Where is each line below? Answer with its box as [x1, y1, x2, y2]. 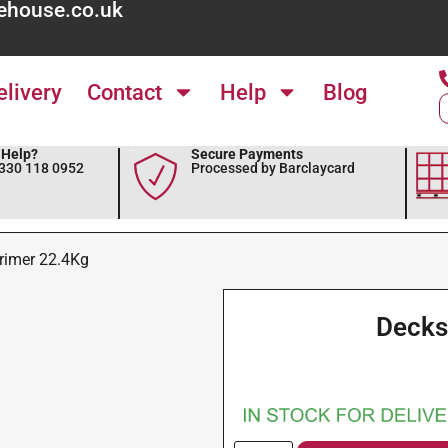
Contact [87, 79, 163, 106]
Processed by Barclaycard [190, 159, 355, 177]
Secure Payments [190, 145, 303, 163]
